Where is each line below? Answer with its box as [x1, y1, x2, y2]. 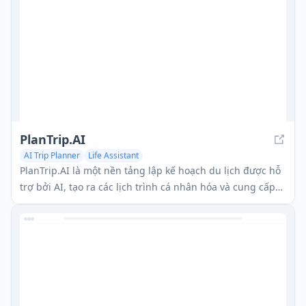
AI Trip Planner [24, 149, 80, 161]
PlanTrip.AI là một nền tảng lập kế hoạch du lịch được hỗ [20, 163, 281, 177]
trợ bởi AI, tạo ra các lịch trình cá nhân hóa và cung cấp [20, 180, 275, 193]
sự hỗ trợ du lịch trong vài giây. [20, 196, 163, 210]
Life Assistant [88, 149, 139, 161]
